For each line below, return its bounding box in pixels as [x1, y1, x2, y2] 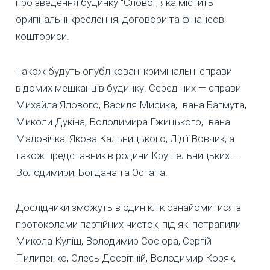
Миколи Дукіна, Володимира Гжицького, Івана [16, 116, 230, 128]
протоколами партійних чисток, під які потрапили [16, 218, 241, 231]
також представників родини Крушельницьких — [16, 149, 240, 162]
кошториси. [16, 30, 69, 43]
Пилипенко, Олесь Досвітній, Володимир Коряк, [16, 252, 236, 265]
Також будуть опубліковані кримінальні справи [16, 65, 232, 78]
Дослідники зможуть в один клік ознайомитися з [16, 201, 241, 214]
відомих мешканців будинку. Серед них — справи [16, 82, 241, 95]
